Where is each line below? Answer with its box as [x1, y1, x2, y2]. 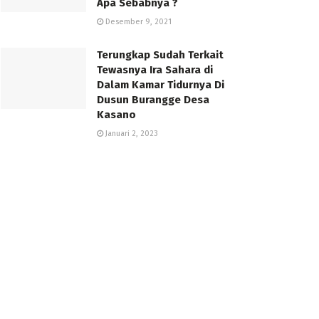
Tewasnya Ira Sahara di [97, 63, 213, 76]
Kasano [97, 108, 136, 121]
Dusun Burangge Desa [97, 93, 209, 106]
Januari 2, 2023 [103, 129, 158, 138]
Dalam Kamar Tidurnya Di [97, 78, 224, 91]
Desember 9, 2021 [103, 17, 172, 26]
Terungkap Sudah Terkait [97, 48, 224, 61]
